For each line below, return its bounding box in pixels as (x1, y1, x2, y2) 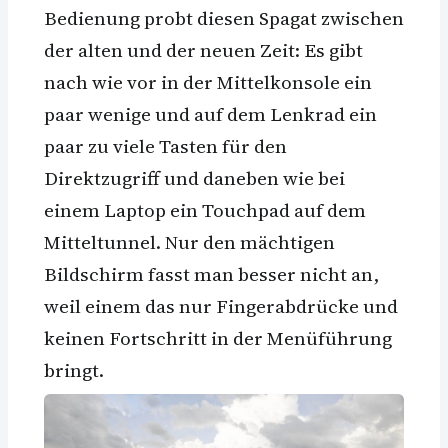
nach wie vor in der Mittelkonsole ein (44, 69, 372, 96)
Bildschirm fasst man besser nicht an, (44, 261, 379, 288)
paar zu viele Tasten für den (44, 133, 287, 160)
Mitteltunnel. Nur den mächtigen (44, 229, 335, 256)
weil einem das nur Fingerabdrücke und (44, 293, 398, 320)
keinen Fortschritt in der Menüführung (44, 325, 392, 352)
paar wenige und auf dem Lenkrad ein (44, 101, 377, 128)
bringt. (44, 357, 104, 384)
